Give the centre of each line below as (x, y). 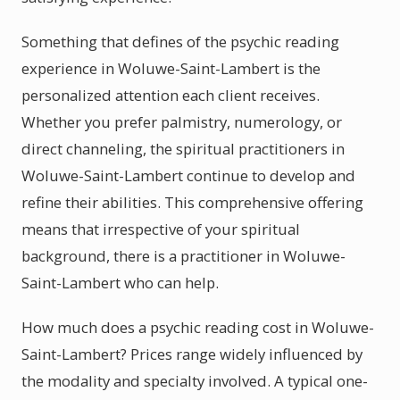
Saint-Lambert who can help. (120, 283)
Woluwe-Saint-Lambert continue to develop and (188, 175)
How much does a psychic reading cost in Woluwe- (198, 327)
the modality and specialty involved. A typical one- (195, 381)
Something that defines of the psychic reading (180, 42)
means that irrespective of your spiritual (161, 229)
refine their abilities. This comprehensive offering (192, 202)
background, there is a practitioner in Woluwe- (183, 256)
